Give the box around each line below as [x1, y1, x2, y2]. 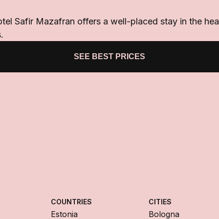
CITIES [149, 197, 172, 206]
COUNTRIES [51, 197, 92, 206]
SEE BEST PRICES [74, 52, 145, 61]
